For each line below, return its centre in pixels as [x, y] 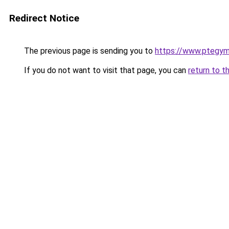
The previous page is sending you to [88, 51]
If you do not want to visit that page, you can [105, 70]
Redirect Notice [44, 18]
